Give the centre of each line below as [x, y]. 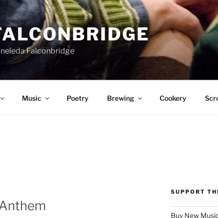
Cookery [173, 98]
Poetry [77, 98]
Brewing [120, 98]
